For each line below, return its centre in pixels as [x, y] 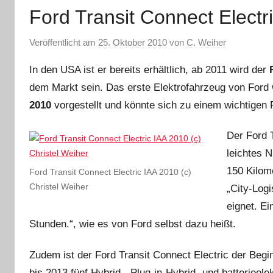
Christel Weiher [59, 187]
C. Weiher [206, 42]
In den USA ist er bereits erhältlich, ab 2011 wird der [149, 70]
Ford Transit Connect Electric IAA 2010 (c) [110, 172]
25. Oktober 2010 [133, 42]
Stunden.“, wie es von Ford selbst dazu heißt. [133, 224]
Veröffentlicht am [64, 42]
